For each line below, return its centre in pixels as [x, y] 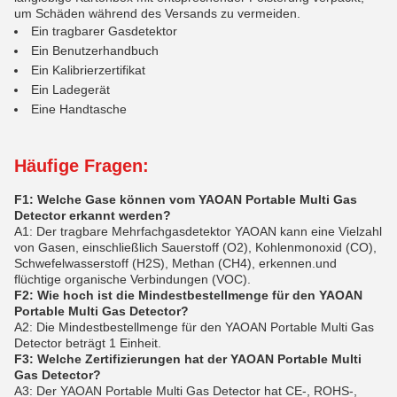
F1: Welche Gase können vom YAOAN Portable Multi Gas [186, 199]
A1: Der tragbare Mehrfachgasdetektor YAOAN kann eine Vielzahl [198, 231]
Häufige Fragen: [82, 166]
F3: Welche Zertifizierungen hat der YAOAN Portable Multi [188, 359]
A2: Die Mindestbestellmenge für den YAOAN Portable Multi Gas [194, 327]
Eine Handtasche [79, 109]
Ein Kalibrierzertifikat [88, 70]
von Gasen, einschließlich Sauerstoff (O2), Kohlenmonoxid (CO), [195, 247]
